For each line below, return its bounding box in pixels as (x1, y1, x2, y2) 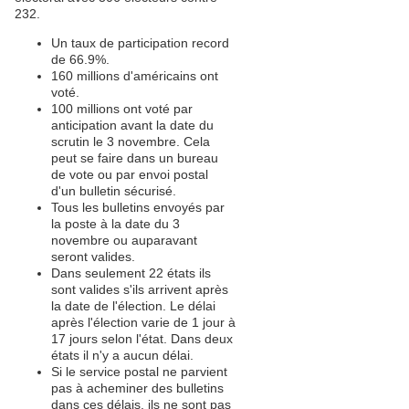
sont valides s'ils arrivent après (51, 282, 228, 297)
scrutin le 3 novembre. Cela (51, 134, 210, 149)
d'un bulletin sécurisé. (51, 184, 176, 198)
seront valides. (51, 249, 135, 264)
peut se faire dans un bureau (51, 151, 218, 165)
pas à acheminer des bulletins (51, 381, 224, 395)
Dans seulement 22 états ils (51, 266, 211, 280)
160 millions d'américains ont (51, 68, 218, 83)
